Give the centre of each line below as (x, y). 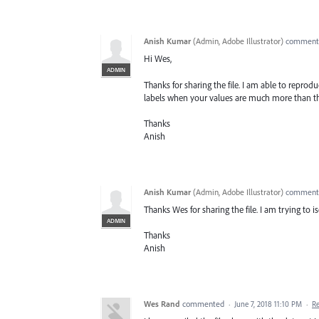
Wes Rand (162, 303)
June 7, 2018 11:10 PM (268, 304)
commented (204, 303)
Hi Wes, (158, 59)
